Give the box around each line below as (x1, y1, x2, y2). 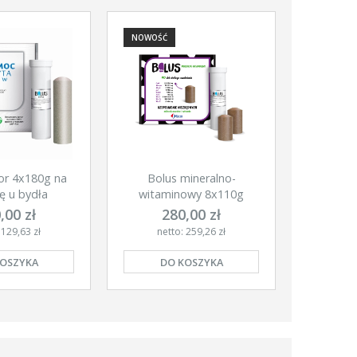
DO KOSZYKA (159, 254, 223, 269)
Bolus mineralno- (147, 171, 236, 186)
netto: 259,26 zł (157, 224, 226, 238)
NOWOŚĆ (131, 32, 167, 43)
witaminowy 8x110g (139, 186, 244, 202)
